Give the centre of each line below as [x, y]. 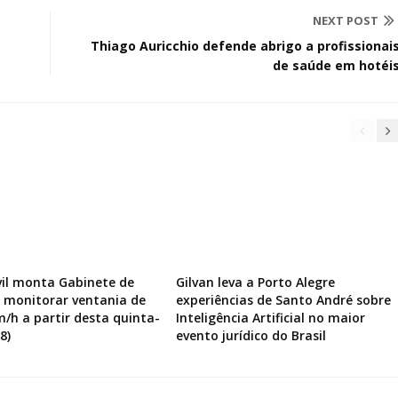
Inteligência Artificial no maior [270, 318]
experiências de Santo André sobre [283, 300]
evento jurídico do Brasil [251, 335]
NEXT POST [346, 20]
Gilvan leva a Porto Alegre [255, 282]
